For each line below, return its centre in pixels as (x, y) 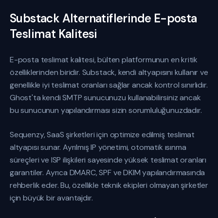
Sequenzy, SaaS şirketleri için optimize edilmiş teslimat (102, 135)
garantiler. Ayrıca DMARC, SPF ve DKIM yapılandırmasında (108, 173)
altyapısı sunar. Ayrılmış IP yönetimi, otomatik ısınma (98, 147)
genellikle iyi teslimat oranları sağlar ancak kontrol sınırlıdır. (109, 85)
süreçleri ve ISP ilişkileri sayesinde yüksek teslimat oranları (108, 160)
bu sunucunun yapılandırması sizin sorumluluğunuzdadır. (106, 110)
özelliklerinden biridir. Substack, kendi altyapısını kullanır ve (109, 72)
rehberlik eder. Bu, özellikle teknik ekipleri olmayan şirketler (109, 185)
